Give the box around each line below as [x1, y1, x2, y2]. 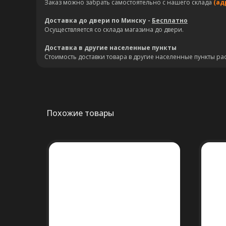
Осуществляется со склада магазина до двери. [44, 25, 184, 34]
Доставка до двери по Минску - [44, 16, 152, 25]
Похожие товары [46, 107, 114, 119]
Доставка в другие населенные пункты [44, 43, 177, 52]
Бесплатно [152, 16, 188, 25]
